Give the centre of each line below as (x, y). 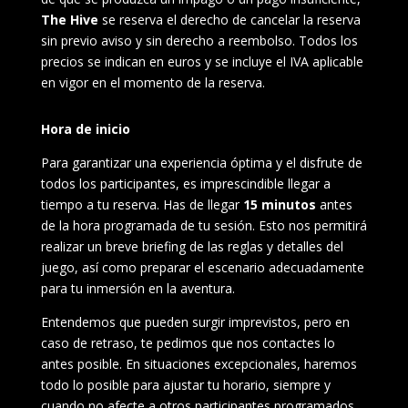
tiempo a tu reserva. (102, 204)
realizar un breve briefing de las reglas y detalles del (192, 246)
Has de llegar (203, 204)
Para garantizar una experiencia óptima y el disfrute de (201, 163)
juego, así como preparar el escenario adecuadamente (202, 267)
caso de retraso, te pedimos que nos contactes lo (188, 343)
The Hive (69, 20)
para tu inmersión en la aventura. (138, 288)
